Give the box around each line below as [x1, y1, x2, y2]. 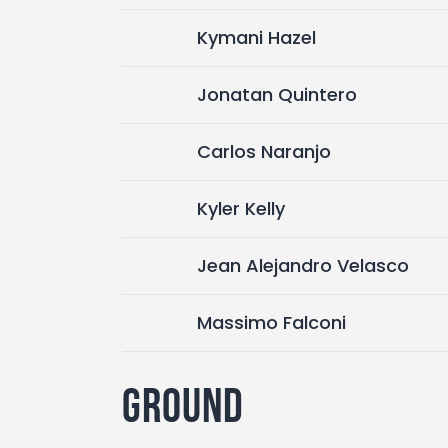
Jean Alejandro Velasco [197, 252, 409, 278]
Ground [122, 378, 244, 432]
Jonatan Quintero [197, 81, 357, 107]
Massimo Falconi [197, 309, 346, 335]
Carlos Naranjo [197, 138, 331, 164]
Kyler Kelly [197, 195, 285, 221]
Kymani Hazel [197, 24, 316, 50]
